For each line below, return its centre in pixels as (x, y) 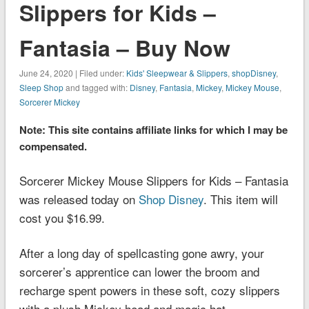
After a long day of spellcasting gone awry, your (141, 252)
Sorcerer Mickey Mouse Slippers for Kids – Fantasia (153, 180)
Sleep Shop (41, 87)
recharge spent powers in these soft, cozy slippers (149, 290)
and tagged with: (96, 87)
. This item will (240, 199)
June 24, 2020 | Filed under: (72, 72)
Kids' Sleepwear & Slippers (177, 72)
